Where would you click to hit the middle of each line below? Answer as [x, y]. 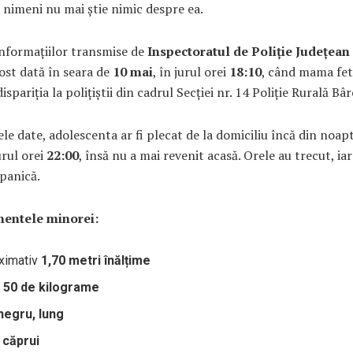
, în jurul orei [191, 71]
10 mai [133, 71]
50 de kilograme [52, 287]
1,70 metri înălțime [96, 260]
